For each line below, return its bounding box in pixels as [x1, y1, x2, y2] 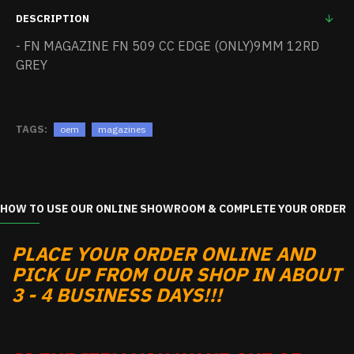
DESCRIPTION [16, 12, 89, 25]
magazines [98, 122, 146, 135]
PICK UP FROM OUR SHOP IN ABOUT [12, 262, 341, 287]
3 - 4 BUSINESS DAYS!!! [12, 282, 222, 307]
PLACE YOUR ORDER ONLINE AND [12, 241, 315, 266]
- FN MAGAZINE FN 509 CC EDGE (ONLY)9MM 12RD [16, 38, 319, 54]
